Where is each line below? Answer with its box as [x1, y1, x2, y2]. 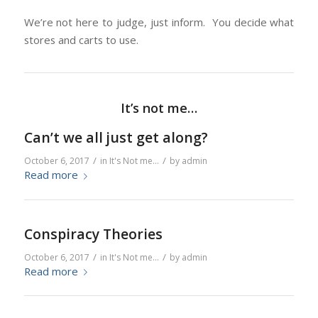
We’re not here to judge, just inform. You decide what [23, 15, 295, 30]
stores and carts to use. [23, 33, 138, 48]
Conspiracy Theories [23, 224, 163, 243]
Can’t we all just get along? [23, 128, 208, 147]
